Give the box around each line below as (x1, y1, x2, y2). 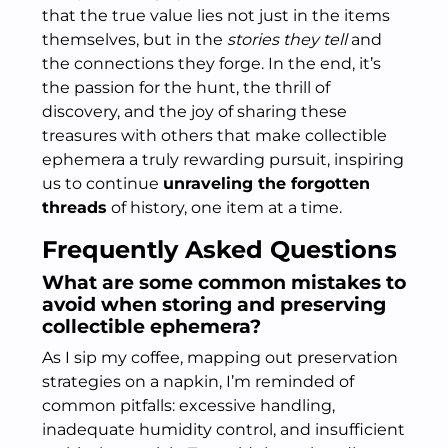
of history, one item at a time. (107, 198, 342, 217)
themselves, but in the (42, 30, 227, 49)
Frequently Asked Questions (42, 235, 397, 264)
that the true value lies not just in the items (42, 6, 390, 25)
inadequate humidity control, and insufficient (42, 420, 405, 439)
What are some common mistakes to (42, 271, 406, 294)
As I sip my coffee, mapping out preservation (42, 348, 398, 367)
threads (42, 198, 107, 217)
